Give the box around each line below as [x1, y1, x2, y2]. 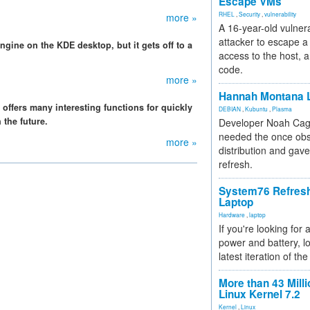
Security [239, 10, 260, 18]
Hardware [219, 210, 245, 219]
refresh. [219, 157, 253, 171]
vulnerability [264, 10, 296, 18]
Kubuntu [245, 104, 268, 113]
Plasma [272, 104, 292, 113]
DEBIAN [219, 104, 241, 113]
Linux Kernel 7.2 [219, 286, 300, 302]
